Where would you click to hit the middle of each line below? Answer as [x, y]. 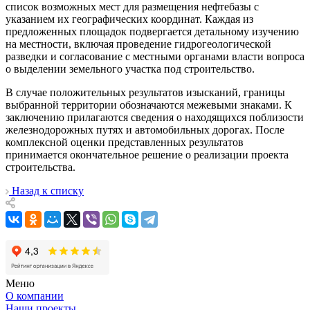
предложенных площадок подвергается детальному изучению [152, 32]
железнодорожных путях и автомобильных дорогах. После [145, 130]
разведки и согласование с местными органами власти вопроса [155, 57]
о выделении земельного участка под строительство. [130, 69]
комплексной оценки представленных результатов [125, 143]
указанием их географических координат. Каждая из [129, 19]
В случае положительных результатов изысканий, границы [145, 93]
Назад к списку [48, 191]
